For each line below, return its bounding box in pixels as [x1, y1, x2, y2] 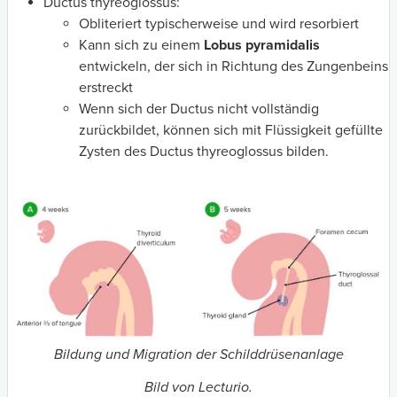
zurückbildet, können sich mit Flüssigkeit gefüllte [79, 121, 383, 140]
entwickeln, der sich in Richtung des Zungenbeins [79, 58, 388, 76]
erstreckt [79, 79, 133, 97]
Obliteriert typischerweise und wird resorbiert [79, 15, 359, 34]
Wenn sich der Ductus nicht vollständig [79, 100, 319, 119]
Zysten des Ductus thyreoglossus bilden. [79, 143, 329, 161]
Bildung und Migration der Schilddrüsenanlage [53, 346, 344, 364]
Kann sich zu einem [79, 36, 204, 55]
